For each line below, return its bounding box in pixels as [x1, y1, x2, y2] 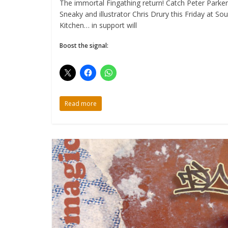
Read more [65, 99, 97, 108]
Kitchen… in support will [60, 20, 137, 30]
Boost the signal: [60, 41, 108, 50]
